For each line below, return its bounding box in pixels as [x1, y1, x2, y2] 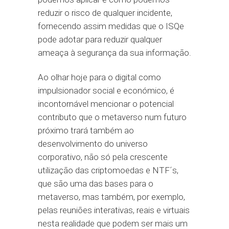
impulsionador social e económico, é [38, 85, 174, 96]
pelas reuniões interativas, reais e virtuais [38, 205, 190, 215]
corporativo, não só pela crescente [38, 152, 168, 162]
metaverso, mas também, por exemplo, [38, 192, 185, 202]
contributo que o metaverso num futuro [38, 112, 187, 122]
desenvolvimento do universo [38, 139, 148, 149]
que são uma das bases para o [38, 178, 153, 189]
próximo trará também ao [38, 125, 134, 135]
